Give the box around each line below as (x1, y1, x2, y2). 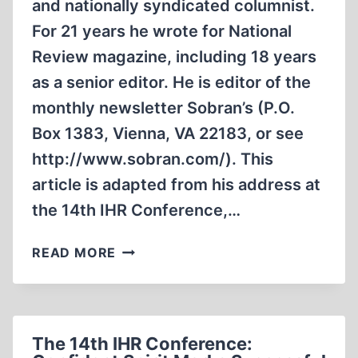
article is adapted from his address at (32, 175, 320, 194)
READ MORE (32, 245, 117, 261)
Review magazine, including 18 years (32, 47, 316, 66)
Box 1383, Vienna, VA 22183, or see (32, 124, 304, 143)
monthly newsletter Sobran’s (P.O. (32, 98, 295, 117)
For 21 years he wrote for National (32, 22, 292, 41)
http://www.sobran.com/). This (32, 149, 273, 169)
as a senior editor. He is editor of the (32, 73, 311, 92)
